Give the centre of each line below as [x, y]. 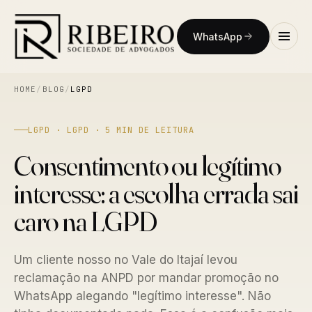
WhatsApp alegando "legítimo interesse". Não [142, 296]
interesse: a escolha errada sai [156, 193]
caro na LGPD [85, 221]
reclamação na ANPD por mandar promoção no [146, 278]
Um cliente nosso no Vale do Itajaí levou [126, 259]
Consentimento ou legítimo [147, 165]
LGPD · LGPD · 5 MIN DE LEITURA [111, 130]
